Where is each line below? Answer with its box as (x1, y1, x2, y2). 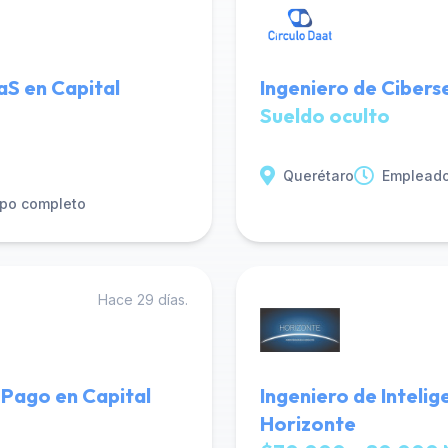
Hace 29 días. (98, 291, 188, 308)
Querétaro (283, 167, 354, 184)
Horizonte (260, 411, 356, 436)
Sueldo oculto (260, 103, 390, 128)
